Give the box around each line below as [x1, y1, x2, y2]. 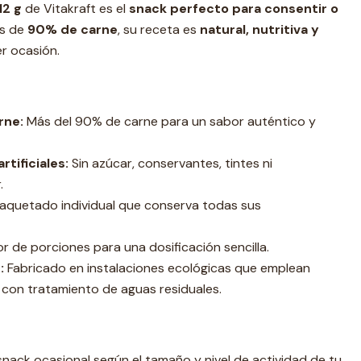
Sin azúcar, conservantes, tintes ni [68, 155, 272, 172]
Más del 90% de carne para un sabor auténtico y [23, 113, 316, 130]
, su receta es [118, 21, 197, 38]
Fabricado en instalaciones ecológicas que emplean [4, 259, 310, 276]
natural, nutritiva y [197, 21, 319, 38]
